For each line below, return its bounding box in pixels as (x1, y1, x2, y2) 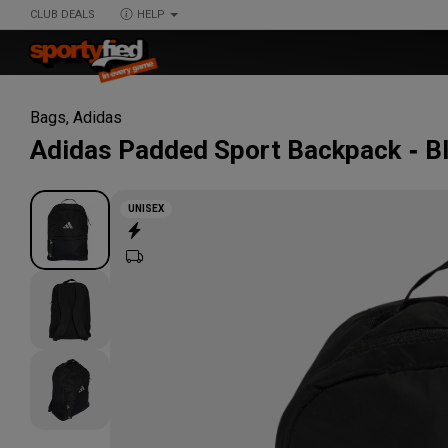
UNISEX (128, 203, 164, 214)
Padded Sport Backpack (118, 134, 401, 165)
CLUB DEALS (30, 8, 95, 21)
